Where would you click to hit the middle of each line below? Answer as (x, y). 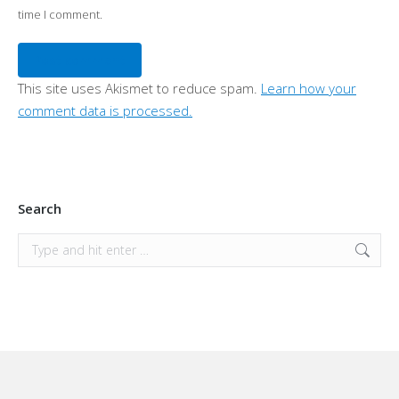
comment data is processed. (105, 110)
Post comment (80, 60)
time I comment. (60, 14)
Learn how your (309, 88)
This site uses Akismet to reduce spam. (139, 88)
